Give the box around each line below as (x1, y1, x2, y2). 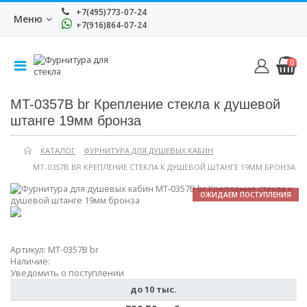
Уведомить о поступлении (10, 267, 124, 279)
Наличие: (10, 255, 50, 267)
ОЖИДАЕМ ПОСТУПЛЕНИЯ (199, 190, 291, 200)
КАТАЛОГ (40, 145, 75, 156)
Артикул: (10, 243, 48, 256)
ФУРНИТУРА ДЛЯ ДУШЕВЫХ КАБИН (84, 145, 214, 156)
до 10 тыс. (130, 283, 177, 295)
